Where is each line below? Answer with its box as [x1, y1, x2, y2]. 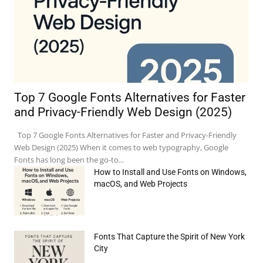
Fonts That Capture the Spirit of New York [94, 232, 245, 242]
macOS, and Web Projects [94, 179, 187, 189]
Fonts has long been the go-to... [14, 154, 124, 166]
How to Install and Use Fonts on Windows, [94, 167, 247, 177]
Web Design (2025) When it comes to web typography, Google [14, 142, 228, 153]
